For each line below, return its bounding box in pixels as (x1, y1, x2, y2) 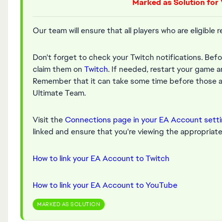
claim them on (33, 64, 84, 74)
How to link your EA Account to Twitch (33, 153, 169, 164)
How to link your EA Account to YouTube (33, 180, 177, 190)
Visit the (33, 114, 65, 125)
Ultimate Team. (33, 88, 88, 98)
